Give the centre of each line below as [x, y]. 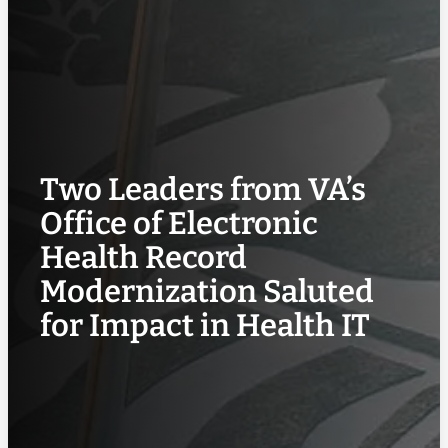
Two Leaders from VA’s [202, 190]
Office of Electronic [178, 224]
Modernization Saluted [206, 292]
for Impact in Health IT [204, 326]
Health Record [143, 258]
